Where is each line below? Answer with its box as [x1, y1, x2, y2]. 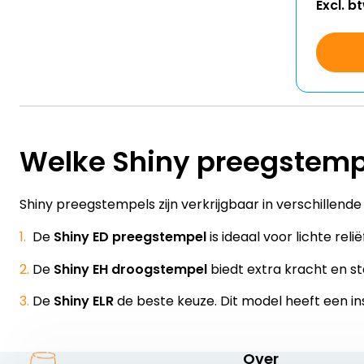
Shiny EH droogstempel [54, 259, 207, 279]
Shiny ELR [54, 292, 117, 311]
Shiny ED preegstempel [54, 227, 206, 246]
